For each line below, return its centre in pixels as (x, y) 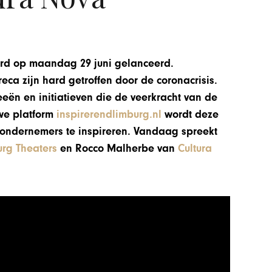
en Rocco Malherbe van (118, 148)
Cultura (195, 148)
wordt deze (190, 114)
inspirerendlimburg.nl (109, 114)
